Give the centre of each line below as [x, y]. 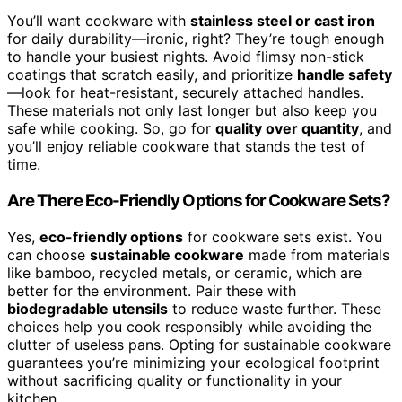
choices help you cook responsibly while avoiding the [189, 326]
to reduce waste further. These [275, 308]
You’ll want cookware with [99, 21]
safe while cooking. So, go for [111, 129]
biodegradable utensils [87, 308]
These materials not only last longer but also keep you [192, 111]
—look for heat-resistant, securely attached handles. [185, 93]
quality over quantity [287, 129]
